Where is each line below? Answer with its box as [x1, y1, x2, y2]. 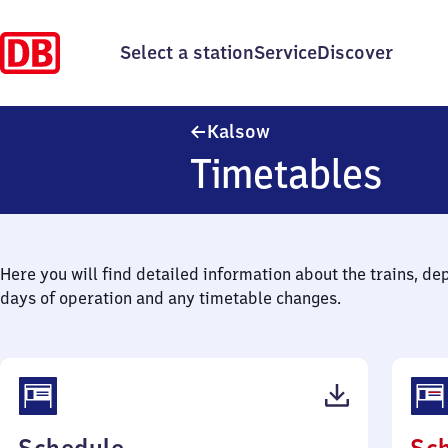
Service [254, 41, 317, 64]
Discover [317, 41, 393, 64]
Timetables [190, 148, 383, 199]
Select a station [120, 41, 254, 64]
